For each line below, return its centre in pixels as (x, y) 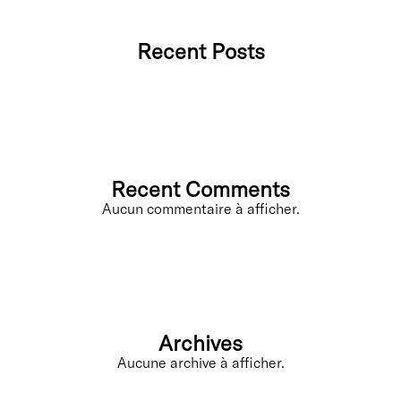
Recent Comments (200, 189)
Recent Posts (200, 51)
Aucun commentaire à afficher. (200, 209)
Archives (200, 343)
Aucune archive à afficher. (200, 363)
